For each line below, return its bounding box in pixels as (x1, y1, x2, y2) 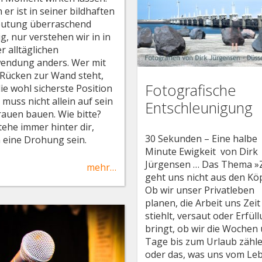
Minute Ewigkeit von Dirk (145, 144, 258, 158)
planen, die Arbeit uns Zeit (145, 196, 261, 209)
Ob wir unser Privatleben (145, 183, 255, 196)
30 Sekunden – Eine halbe (145, 132, 258, 145)
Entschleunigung (145, 97, 253, 118)
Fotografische (145, 80, 237, 101)
